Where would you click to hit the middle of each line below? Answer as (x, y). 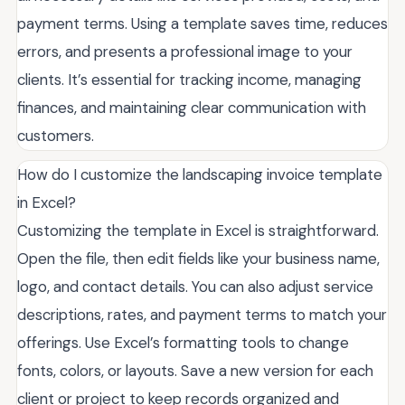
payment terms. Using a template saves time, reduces (202, 24)
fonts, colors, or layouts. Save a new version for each (195, 371)
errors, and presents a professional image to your (185, 52)
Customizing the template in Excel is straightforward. (198, 231)
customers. (56, 136)
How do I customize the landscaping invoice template (200, 175)
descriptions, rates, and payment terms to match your (202, 315)
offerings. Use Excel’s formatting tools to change (183, 343)
